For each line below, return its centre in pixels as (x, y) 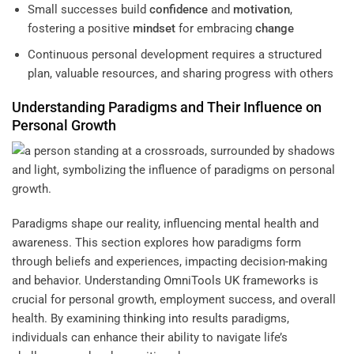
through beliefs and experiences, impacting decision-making (169, 261)
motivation (261, 9)
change (274, 28)
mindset (154, 28)
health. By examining (68, 318)
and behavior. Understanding (88, 280)
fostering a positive (80, 28)
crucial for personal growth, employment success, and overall (174, 299)
